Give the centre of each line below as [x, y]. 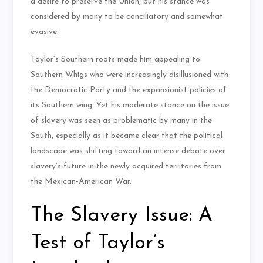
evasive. [45, 32]
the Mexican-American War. [81, 182]
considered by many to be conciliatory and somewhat [127, 17]
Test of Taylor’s [98, 244]
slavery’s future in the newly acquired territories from [126, 167]
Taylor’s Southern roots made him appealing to [116, 60]
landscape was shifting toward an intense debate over [128, 151]
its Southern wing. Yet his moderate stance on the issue [130, 106]
